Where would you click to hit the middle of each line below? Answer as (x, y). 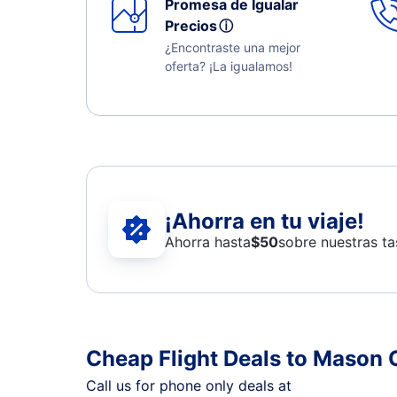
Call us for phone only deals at (191, 385)
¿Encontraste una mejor (233, 47)
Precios (195, 26)
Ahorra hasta (208, 241)
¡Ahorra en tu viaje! (265, 221)
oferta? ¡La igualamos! (229, 66)
